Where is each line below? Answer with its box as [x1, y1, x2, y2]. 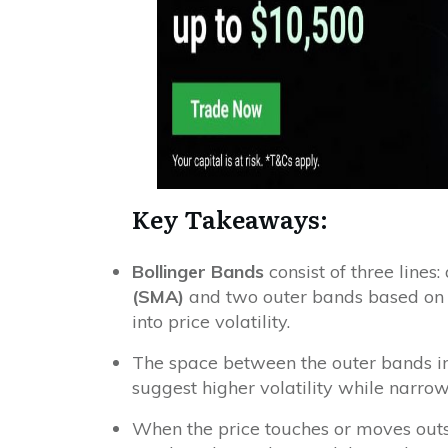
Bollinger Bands [131, 259, 264, 283]
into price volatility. [131, 309, 290, 333]
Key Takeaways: [131, 200, 328, 236]
